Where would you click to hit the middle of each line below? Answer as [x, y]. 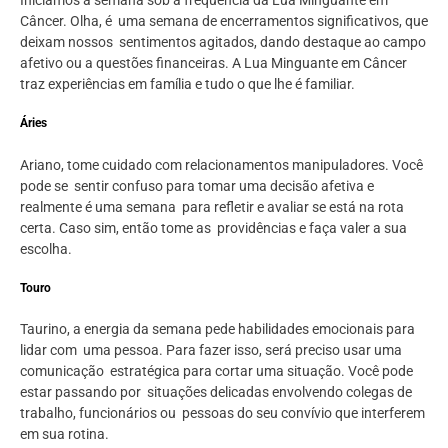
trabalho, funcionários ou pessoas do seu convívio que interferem [222, 413]
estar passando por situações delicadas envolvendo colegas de [216, 392]
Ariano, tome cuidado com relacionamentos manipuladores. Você [221, 164]
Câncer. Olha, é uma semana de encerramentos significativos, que [224, 20]
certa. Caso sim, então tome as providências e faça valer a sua [213, 227]
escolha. [46, 248]
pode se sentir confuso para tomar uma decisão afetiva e [197, 185]
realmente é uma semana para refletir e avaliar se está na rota [212, 206]
